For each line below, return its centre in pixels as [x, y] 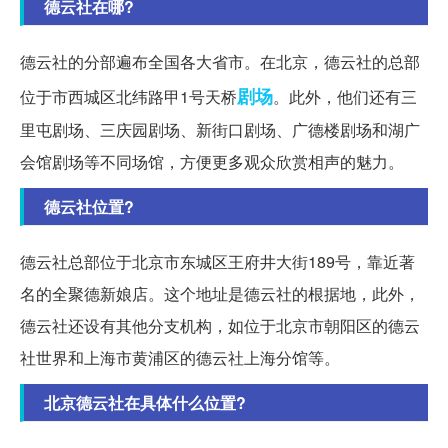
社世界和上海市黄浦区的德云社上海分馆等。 [180, 358]
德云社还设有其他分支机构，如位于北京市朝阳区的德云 [220, 326]
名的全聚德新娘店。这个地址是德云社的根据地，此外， [220, 294]
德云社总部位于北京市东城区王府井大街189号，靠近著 [217, 262]
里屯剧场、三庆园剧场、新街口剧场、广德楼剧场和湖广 [220, 130]
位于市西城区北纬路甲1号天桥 [128, 97]
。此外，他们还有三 [345, 97]
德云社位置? [89, 207]
